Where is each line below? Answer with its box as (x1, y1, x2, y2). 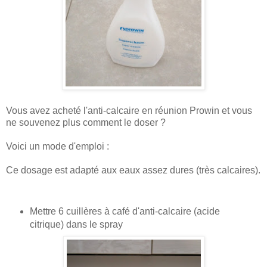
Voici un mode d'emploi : (6, 141, 109, 151)
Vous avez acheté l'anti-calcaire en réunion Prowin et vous (6, 105, 252, 116)
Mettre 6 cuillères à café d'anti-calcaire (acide (29, 206, 220, 216)
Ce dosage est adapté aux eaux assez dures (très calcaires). (6, 164, 260, 175)
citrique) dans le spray (29, 219, 123, 229)
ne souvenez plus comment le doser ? (6, 117, 166, 128)
